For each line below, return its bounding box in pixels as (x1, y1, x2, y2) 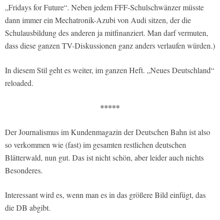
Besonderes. (5, 165, 43, 176)
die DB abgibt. (5, 202, 51, 213)
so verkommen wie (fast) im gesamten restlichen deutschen (5, 139, 186, 150)
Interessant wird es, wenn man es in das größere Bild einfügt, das (5, 190, 206, 200)
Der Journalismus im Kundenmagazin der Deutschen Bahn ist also (5, 127, 210, 137)
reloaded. (5, 78, 33, 88)
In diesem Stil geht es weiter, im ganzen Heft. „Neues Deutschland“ (5, 65, 214, 76)
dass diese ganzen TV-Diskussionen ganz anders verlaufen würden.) (5, 40, 215, 51)
